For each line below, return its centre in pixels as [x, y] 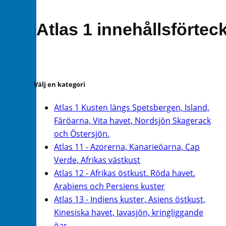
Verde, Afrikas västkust [97, 160]
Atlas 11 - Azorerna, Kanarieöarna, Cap [127, 147]
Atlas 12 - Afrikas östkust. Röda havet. [125, 173]
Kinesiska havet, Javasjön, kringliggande [129, 212]
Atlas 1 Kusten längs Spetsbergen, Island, [132, 107]
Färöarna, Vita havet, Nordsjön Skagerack [132, 120]
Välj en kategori [60, 84]
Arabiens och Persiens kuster [109, 186]
